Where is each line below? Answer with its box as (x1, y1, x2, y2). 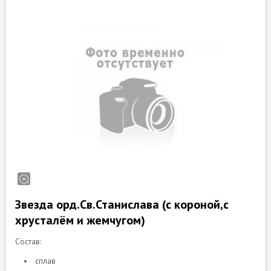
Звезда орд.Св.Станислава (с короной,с (15, 197, 229, 213)
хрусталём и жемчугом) (15, 212, 146, 229)
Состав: (15, 237, 42, 247)
